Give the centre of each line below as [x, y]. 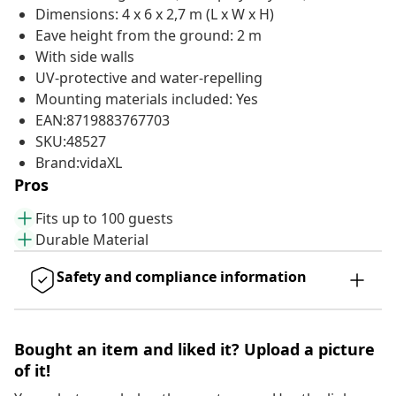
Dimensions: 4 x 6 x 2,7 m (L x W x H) [155, 15]
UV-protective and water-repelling [149, 78]
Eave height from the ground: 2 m [148, 36]
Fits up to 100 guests [104, 219]
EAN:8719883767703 [103, 121]
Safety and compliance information [182, 277]
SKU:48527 [71, 142]
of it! [32, 371]
